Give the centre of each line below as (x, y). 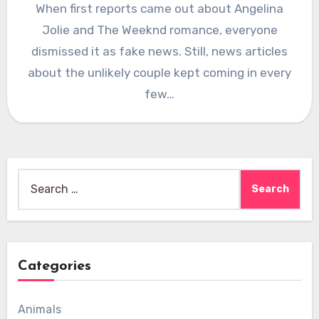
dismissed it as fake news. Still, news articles (159, 51)
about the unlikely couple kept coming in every (159, 72)
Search (36, 177)
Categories (54, 266)
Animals (39, 309)
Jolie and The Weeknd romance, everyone (159, 30)
